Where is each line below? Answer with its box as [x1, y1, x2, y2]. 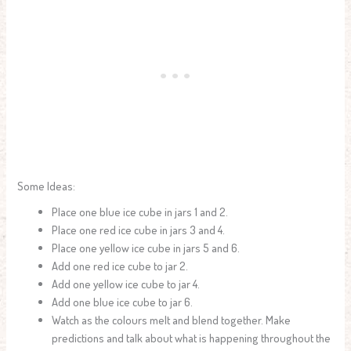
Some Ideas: [17, 178, 76, 193]
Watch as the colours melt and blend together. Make [52, 313, 291, 327]
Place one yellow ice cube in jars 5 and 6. [52, 241, 241, 255]
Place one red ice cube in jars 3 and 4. [52, 223, 226, 237]
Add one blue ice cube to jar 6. [52, 295, 194, 309]
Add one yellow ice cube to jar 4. [52, 277, 201, 291]
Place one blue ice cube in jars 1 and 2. [52, 204, 229, 219]
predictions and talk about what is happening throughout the [52, 331, 331, 346]
